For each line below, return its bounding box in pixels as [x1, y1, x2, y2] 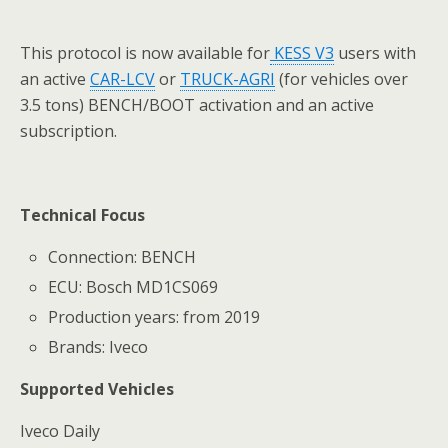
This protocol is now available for [20, 41, 270, 64]
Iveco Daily [20, 420, 100, 443]
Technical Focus [20, 203, 145, 226]
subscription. [20, 119, 117, 142]
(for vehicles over [275, 67, 408, 90]
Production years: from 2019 [48, 306, 261, 329]
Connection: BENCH [48, 245, 197, 268]
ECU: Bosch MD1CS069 [48, 275, 219, 298]
